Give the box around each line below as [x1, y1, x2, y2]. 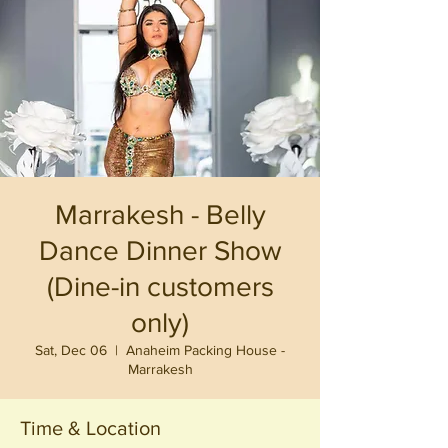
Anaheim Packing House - [126, 342, 285, 358]
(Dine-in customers [46, 271, 274, 302]
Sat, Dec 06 [35, 342, 107, 358]
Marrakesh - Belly [54, 199, 266, 230]
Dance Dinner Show [38, 235, 282, 266]
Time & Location [20, 417, 161, 439]
